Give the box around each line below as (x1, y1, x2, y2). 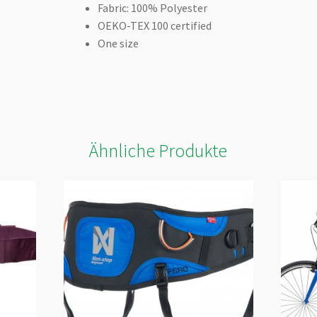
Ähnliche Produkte (89, 139, 228, 162)
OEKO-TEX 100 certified (97, 18, 212, 33)
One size (97, 36, 139, 51)
